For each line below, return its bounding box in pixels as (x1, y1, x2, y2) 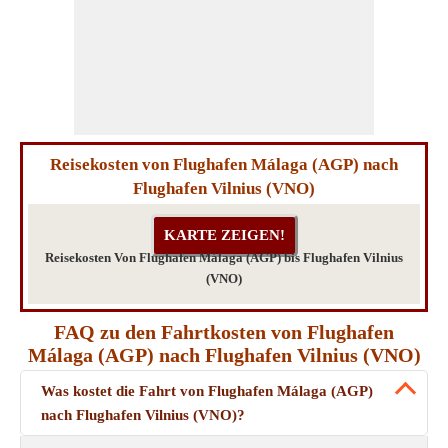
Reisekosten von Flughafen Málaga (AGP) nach (50, 155, 398, 174)
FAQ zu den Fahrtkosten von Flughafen (54, 321, 394, 343)
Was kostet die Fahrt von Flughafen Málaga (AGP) (41, 383, 373, 399)
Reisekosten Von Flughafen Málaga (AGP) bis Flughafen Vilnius (45, 250, 403, 265)
